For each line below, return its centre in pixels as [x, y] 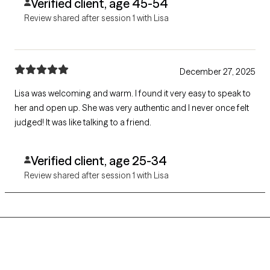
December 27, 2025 [218, 71]
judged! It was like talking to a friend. [83, 122]
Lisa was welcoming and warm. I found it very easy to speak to [133, 93]
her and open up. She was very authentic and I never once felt [132, 108]
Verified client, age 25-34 [99, 160]
